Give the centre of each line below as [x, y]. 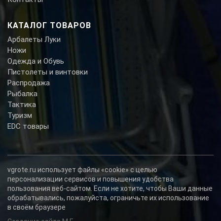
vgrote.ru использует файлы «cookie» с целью [82, 170]
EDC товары [28, 127]
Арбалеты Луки [34, 40]
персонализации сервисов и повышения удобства [91, 179]
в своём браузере [37, 207]
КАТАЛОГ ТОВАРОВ [49, 26]
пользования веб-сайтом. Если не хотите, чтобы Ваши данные [110, 189]
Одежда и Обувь [36, 61]
